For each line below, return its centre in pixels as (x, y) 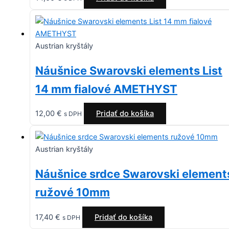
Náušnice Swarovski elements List (129, 71)
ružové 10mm (73, 192)
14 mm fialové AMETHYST (106, 89)
